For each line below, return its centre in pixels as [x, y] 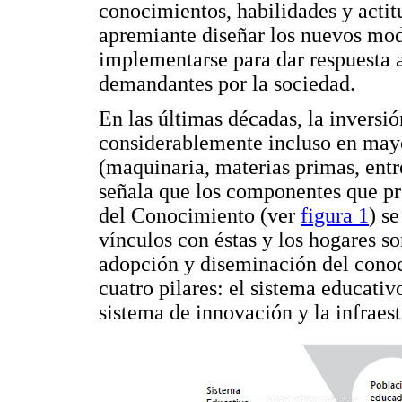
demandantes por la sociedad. [227, 83]
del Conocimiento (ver [200, 216]
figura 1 [335, 216]
